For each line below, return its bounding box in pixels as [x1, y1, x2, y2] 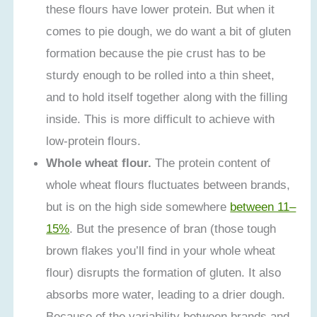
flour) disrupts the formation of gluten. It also [46, 265, 282, 280]
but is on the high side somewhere [46, 200, 231, 214]
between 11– [230, 200, 296, 214]
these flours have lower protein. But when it [46, 2, 275, 17]
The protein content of [151, 156, 271, 171]
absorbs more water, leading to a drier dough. [46, 287, 286, 302]
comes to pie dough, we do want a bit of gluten [46, 24, 292, 39]
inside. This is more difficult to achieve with [46, 112, 275, 127]
